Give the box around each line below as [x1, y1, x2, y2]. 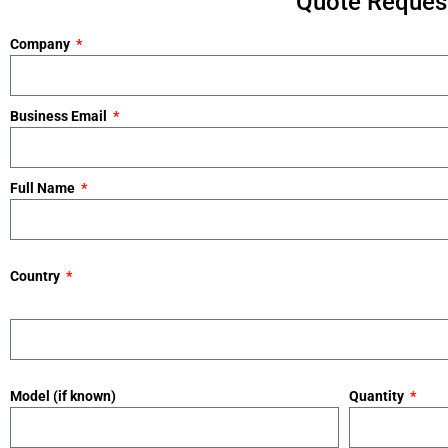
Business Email [10, 108, 110, 124]
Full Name [10, 180, 78, 196]
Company [10, 36, 73, 52]
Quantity [349, 388, 407, 404]
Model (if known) [10, 388, 116, 404]
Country [10, 268, 63, 284]
